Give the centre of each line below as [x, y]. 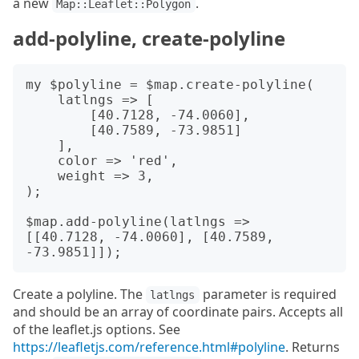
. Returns [313, 347]
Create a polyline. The [79, 294]
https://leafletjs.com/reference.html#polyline [149, 347]
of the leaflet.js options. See [97, 330]
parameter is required [268, 294]
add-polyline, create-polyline [149, 38]
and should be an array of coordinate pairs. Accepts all [178, 312]
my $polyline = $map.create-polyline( [170, 85]
